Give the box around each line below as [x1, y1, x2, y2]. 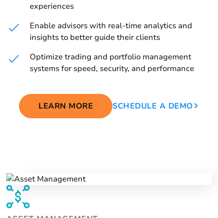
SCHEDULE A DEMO [112, 100, 193, 111]
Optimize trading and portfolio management [30, 51, 192, 62]
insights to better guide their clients [30, 32, 161, 43]
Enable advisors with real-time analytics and [30, 20, 193, 31]
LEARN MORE [38, 100, 93, 111]
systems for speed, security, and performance [30, 63, 195, 74]
